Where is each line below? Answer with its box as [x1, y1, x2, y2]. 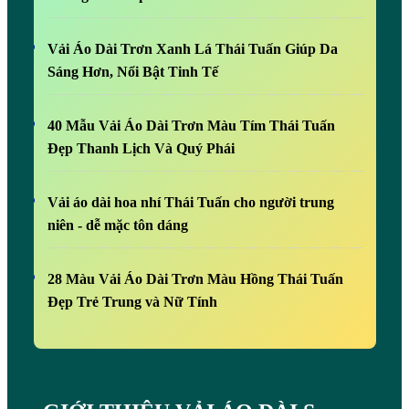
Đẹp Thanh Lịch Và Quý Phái [47, 141, 235, 157]
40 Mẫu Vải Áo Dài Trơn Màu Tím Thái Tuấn [47, 118, 335, 134]
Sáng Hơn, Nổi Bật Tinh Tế [47, 64, 218, 80]
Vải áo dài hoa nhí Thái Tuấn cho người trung [47, 194, 334, 211]
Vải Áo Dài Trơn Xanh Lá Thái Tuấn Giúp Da [47, 41, 338, 58]
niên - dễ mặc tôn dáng [47, 217, 188, 234]
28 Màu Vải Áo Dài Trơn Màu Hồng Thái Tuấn [47, 271, 343, 288]
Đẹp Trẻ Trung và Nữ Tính [47, 294, 217, 310]
